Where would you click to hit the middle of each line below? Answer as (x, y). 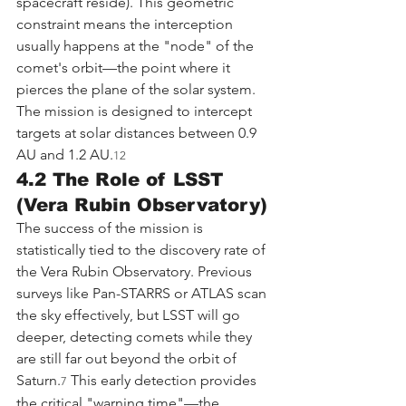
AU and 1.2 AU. (65, 154)
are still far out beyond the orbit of (128, 358)
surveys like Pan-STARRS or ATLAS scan (143, 293)
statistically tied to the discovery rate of (143, 249)
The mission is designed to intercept (136, 111)
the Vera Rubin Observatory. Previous (136, 271)
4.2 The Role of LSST (123, 179)
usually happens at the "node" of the (137, 45)
